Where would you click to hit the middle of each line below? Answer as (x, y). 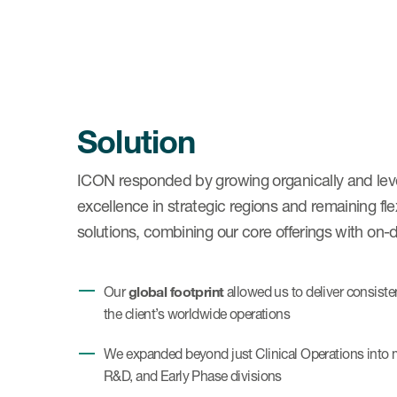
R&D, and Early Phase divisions (193, 376)
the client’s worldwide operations (197, 314)
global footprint (176, 291)
